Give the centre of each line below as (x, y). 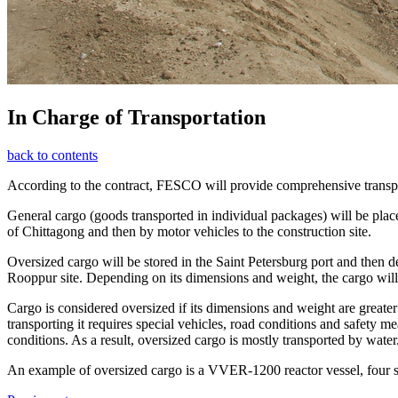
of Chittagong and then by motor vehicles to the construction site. (189, 232)
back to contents (52, 155)
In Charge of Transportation (136, 118)
